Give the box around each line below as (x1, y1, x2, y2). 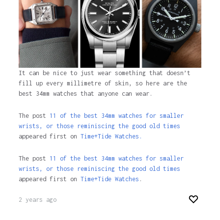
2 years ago (18, 196, 56, 204)
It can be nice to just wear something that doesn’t (18, 69, 191, 77)
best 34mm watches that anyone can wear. (18, 90, 153, 98)
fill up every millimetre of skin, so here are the (18, 80, 187, 87)
